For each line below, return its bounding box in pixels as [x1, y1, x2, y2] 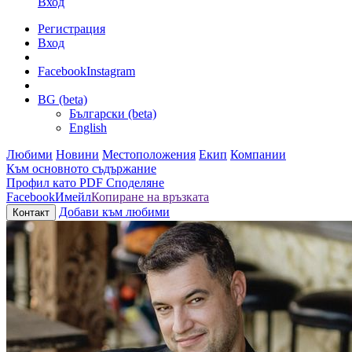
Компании [230, 147, 286, 161]
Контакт [13, 206, 49, 218]
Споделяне [106, 175, 164, 189]
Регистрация [38, 21, 105, 35]
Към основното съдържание [6, 161, 156, 175]
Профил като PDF [6, 175, 106, 189]
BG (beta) [38, 92, 87, 106]
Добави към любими [59, 204, 170, 218]
